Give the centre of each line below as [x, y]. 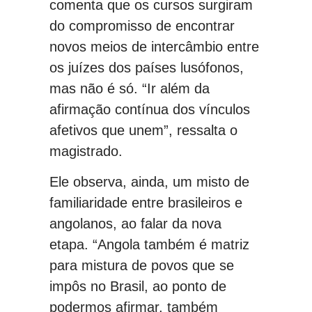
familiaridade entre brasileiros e [146, 203]
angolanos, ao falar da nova [135, 224]
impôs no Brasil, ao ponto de [138, 287]
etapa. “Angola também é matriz [149, 245]
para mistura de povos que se [142, 266]
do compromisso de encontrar [142, 26]
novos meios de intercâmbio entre [154, 47]
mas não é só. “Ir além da [130, 89]
